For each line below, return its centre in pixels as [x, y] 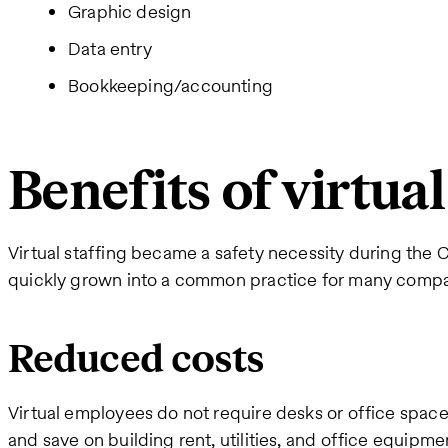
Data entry [110, 48]
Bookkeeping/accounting [170, 85]
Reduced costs [136, 360]
